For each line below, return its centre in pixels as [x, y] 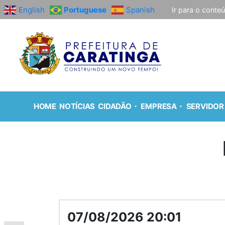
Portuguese [85, 10]
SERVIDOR [205, 106]
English [32, 10]
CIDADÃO [115, 106]
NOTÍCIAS [77, 106]
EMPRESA [159, 106]
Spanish [140, 10]
